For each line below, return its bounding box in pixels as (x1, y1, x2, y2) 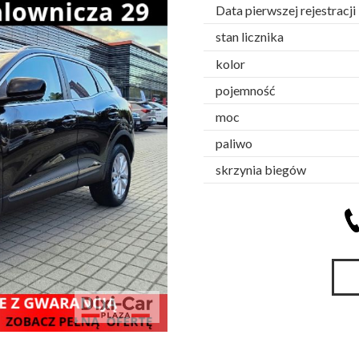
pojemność (216, 83, 275, 99)
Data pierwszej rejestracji (216, 2, 356, 18)
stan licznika (216, 29, 284, 45)
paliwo (216, 135, 252, 151)
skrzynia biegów (216, 162, 306, 178)
